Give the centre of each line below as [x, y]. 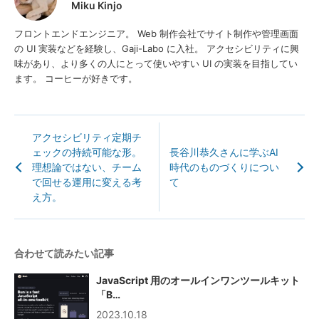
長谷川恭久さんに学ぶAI [224, 152]
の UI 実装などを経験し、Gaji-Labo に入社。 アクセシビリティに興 [157, 48]
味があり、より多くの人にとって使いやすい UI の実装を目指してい [156, 63]
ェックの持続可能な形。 [87, 152]
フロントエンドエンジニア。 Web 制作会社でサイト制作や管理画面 [156, 33]
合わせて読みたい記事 [64, 253]
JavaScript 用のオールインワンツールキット [198, 280]
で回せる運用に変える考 [87, 182]
